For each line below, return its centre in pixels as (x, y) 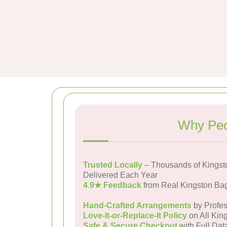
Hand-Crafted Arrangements (137, 205)
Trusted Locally (113, 165)
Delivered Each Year (120, 175)
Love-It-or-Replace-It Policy (135, 216)
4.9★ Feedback (112, 185)
